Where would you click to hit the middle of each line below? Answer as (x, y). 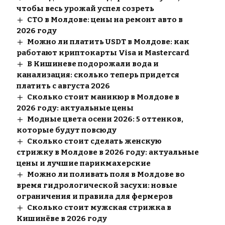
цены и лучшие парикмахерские (83, 163)
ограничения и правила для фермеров (94, 197)
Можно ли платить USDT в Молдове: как (108, 42)
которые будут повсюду (66, 130)
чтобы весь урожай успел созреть (85, 9)
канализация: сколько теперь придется (98, 75)
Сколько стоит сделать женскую (94, 141)
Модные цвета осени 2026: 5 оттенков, (105, 119)
